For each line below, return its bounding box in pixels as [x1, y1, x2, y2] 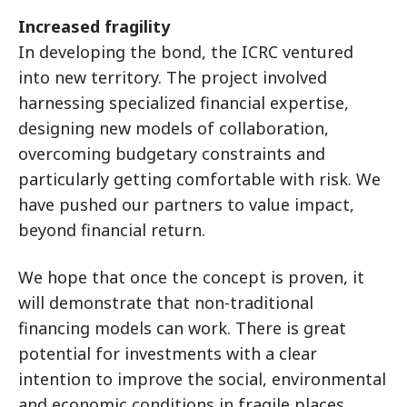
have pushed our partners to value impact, [18, 193, 354, 215]
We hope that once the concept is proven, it [18, 265, 364, 288]
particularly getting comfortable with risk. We [18, 167, 381, 190]
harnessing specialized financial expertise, [18, 91, 349, 114]
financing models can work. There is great [18, 316, 346, 339]
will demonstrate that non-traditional [18, 291, 313, 313]
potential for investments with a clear [18, 342, 317, 364]
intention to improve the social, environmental [18, 367, 386, 390]
